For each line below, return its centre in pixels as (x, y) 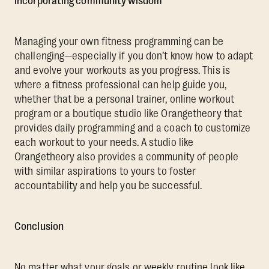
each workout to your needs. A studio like (104, 143)
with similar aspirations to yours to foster (105, 171)
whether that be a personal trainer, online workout (125, 99)
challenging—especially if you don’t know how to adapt (134, 56)
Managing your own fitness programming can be (119, 42)
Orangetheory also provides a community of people (126, 157)
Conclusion (39, 227)
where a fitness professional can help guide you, (120, 85)
